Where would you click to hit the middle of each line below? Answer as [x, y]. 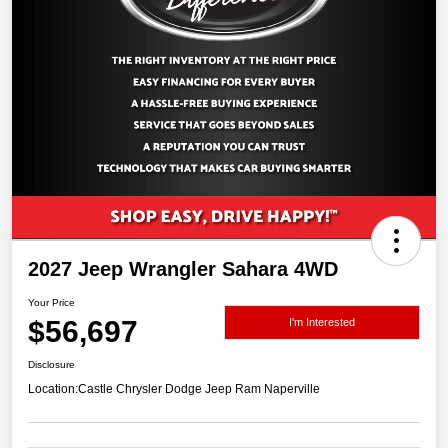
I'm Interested [322, 321]
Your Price [51, 303]
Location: [53, 389]
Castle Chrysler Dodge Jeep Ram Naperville [199, 389]
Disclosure [51, 365]
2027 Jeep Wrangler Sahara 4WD [183, 269]
